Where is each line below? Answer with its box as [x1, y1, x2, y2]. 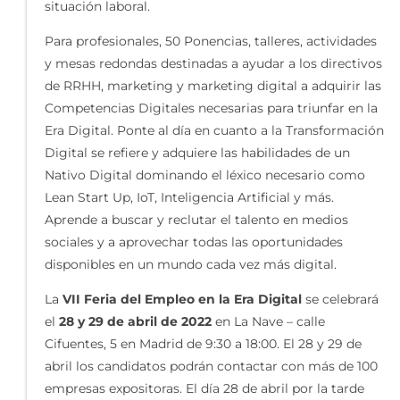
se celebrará [302, 291, 379, 308]
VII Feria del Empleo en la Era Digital [62, 291, 302, 308]
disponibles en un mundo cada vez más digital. [45, 256, 337, 273]
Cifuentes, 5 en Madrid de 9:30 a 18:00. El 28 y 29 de [45, 336, 362, 353]
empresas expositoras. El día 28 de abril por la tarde [45, 380, 364, 397]
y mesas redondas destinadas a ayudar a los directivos [45, 55, 382, 72]
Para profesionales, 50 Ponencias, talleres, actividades [45, 33, 377, 50]
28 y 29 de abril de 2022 [59, 313, 212, 330]
